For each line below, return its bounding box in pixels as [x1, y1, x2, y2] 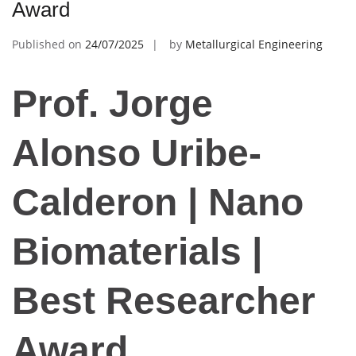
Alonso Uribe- [12, 132, 261, 175]
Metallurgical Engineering [185, 37, 323, 52]
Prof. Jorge [12, 83, 213, 126]
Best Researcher [12, 280, 315, 323]
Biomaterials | [12, 230, 262, 273]
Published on [12, 37, 85, 52]
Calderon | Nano [12, 181, 304, 224]
